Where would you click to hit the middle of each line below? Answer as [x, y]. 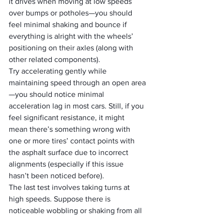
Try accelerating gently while [59, 71]
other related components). [55, 59]
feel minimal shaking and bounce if [69, 24]
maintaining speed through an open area [77, 83]
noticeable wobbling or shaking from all [76, 210]
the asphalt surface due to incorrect [70, 152]
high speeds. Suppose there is [61, 199]
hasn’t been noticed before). [57, 176]
